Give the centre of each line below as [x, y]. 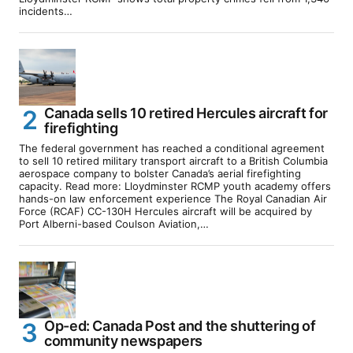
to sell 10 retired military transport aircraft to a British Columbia [173, 160]
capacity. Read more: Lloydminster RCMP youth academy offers [175, 186]
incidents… [46, 11]
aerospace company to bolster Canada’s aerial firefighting [160, 173]
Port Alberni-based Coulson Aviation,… [114, 223]
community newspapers [123, 340]
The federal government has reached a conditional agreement [172, 148]
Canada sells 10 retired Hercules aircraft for [186, 113]
